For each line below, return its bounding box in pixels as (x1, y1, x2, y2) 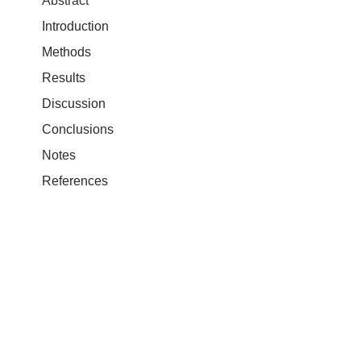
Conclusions (42, 122, 114, 136)
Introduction (42, 19, 109, 33)
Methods (42, 44, 91, 59)
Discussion (42, 96, 106, 110)
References (42, 173, 108, 188)
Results (42, 70, 85, 85)
